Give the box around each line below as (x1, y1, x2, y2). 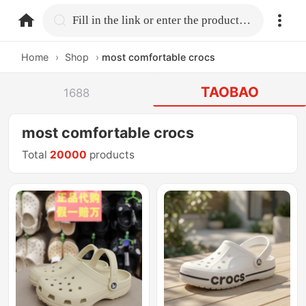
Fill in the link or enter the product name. (239, 13, 251, 27)
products (87, 148, 135, 162)
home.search (72, 12, 143, 27)
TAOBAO (200, 83, 259, 101)
